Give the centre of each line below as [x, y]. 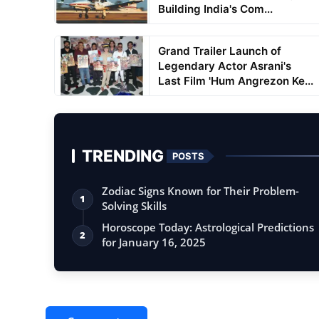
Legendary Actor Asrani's [224, 66]
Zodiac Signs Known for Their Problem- [200, 191]
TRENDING [123, 156]
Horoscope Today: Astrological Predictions [208, 228]
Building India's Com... [215, 9]
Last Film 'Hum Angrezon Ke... [235, 81]
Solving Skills [134, 206]
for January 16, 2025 [154, 242]
